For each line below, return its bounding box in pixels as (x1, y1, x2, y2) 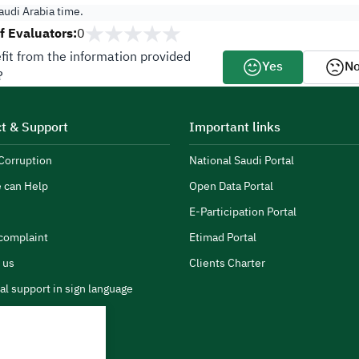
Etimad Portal (189, 229, 256, 248)
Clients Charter (189, 255, 265, 273)
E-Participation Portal (189, 204, 296, 222)
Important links (189, 118, 280, 139)
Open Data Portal (189, 178, 273, 196)
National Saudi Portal (189, 152, 294, 171)
